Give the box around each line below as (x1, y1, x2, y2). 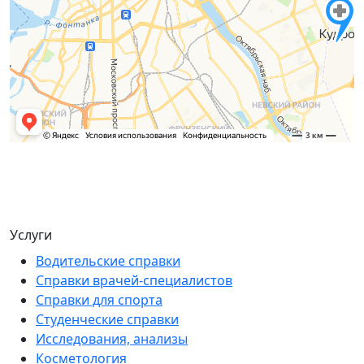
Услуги (10, 225, 52, 244)
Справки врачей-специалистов (36, 271, 232, 289)
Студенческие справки (36, 310, 179, 328)
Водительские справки (36, 251, 180, 270)
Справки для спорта (36, 290, 162, 309)
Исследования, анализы (36, 329, 188, 348)
